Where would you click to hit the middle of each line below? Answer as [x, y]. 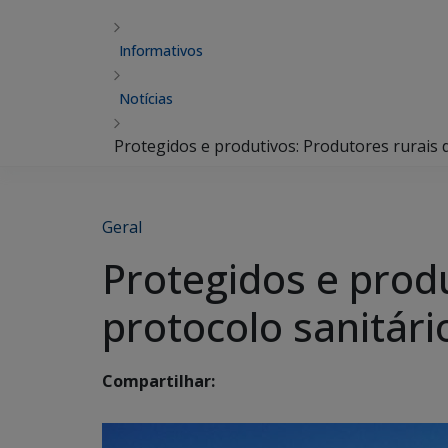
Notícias [146, 98]
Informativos [161, 50]
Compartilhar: [158, 381]
